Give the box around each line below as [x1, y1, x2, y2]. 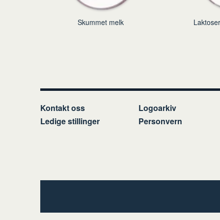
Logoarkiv [138, 102, 176, 113]
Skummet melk [78, 17, 124, 27]
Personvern [138, 115, 182, 127]
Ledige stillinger [40, 115, 100, 127]
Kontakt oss [40, 102, 85, 113]
